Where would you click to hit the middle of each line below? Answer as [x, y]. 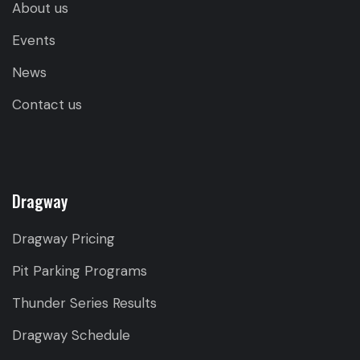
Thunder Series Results [84, 303]
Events [34, 41]
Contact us [47, 105]
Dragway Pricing [63, 239]
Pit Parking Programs [80, 271]
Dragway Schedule [71, 335]
